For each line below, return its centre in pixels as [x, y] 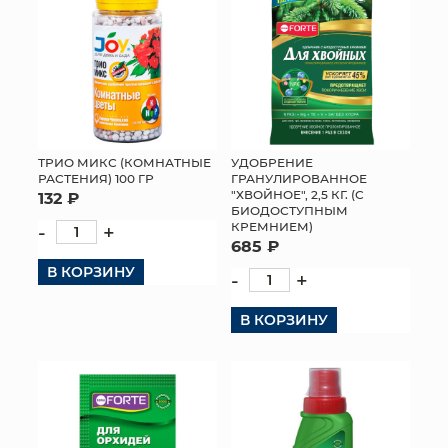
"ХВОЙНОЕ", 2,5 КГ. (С [297, 193]
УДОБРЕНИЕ [272, 161]
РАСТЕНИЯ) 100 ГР [96, 178]
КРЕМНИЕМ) [272, 225]
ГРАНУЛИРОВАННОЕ [299, 177]
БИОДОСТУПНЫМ [289, 209]
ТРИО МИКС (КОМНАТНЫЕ [124, 162]
